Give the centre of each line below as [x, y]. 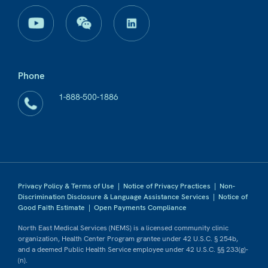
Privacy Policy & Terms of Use [66, 186]
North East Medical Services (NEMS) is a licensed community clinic [123, 228]
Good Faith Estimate [51, 208]
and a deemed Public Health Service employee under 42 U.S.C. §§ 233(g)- [133, 250]
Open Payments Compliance [140, 208]
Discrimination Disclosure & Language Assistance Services [114, 197]
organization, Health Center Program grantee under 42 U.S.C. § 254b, [128, 239]
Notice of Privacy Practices [167, 186]
